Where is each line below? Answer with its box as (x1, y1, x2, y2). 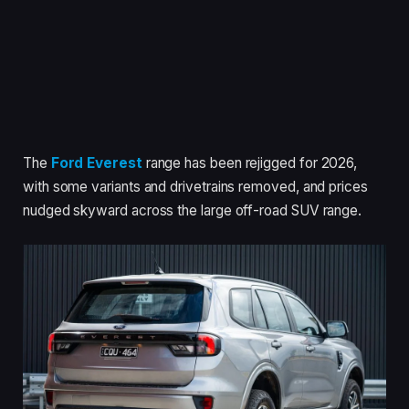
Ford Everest (50, 154, 142, 173)
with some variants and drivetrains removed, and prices (23, 178, 368, 196)
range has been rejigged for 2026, (142, 154, 358, 173)
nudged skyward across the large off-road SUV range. (23, 202, 362, 220)
